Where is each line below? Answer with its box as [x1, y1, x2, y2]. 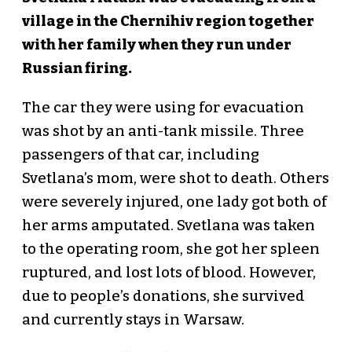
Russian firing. [21, 60, 132, 78]
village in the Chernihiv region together [21, 13, 314, 31]
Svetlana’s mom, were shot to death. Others [21, 170, 329, 188]
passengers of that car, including [21, 146, 259, 164]
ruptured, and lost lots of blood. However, [21, 264, 316, 282]
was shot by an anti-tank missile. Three [21, 123, 304, 141]
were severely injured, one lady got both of [21, 193, 327, 211]
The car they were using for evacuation [21, 99, 304, 117]
